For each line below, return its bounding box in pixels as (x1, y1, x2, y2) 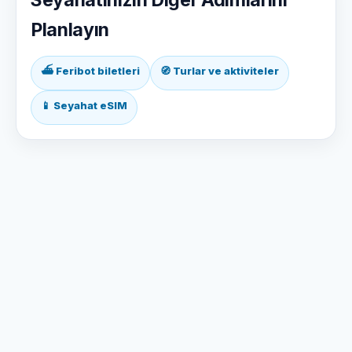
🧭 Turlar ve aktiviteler (160, 64, 279, 78)
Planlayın (31, 19, 109, 42)
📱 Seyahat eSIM (41, 99, 127, 112)
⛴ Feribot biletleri (41, 64, 140, 78)
